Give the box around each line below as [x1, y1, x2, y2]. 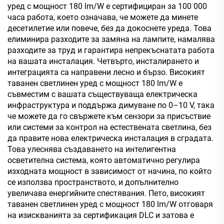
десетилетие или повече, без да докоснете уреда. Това [7, 23, 211, 33]
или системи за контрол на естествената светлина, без [7, 122, 211, 132]
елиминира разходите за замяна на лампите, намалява [7, 34, 215, 44]
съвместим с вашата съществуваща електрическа [7, 89, 197, 99]
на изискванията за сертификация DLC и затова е [7, 210, 194, 220]
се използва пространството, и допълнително [7, 177, 178, 187]
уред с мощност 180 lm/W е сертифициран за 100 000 [7, 1, 207, 11]
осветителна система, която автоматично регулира [7, 155, 200, 165]
